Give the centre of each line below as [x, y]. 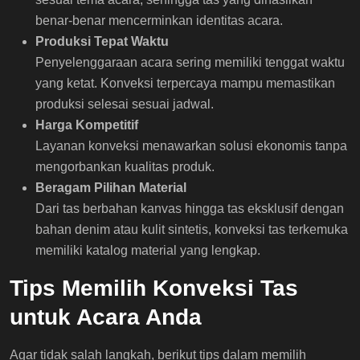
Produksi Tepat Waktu [102, 41]
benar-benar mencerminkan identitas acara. [159, 20]
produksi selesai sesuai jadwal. [125, 104]
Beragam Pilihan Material [111, 187]
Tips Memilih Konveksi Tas [154, 288]
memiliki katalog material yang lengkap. [148, 250]
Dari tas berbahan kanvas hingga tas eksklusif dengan [190, 208]
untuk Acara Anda [106, 317]
